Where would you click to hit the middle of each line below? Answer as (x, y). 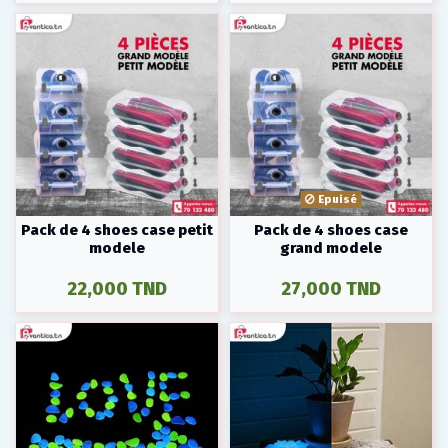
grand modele (330, 248)
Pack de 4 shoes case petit (117, 230)
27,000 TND (330, 289)
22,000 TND (117, 289)
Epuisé (335, 198)
